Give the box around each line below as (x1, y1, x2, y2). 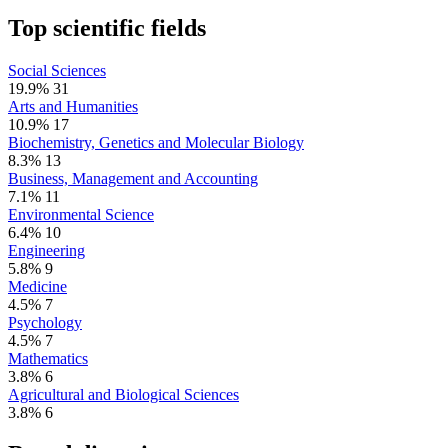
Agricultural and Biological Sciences (8, 385, 239, 403)
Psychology (8, 313, 82, 331)
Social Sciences (8, 61, 106, 79)
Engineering (8, 241, 85, 259)
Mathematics (8, 349, 88, 367)
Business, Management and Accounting (8, 169, 258, 187)
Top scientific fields (8, 14, 206, 41)
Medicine (8, 277, 67, 295)
